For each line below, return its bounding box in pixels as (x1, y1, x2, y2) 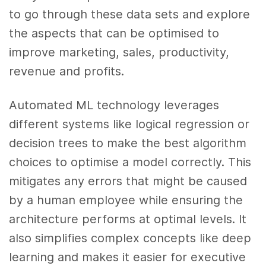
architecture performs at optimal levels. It (9, 211, 247, 226)
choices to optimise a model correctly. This (9, 154, 252, 169)
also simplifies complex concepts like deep (9, 230, 252, 245)
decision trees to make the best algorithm (9, 135, 247, 150)
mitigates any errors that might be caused (9, 173, 248, 188)
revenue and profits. (9, 64, 125, 79)
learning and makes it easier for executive (9, 249, 246, 264)
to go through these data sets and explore (9, 7, 251, 22)
